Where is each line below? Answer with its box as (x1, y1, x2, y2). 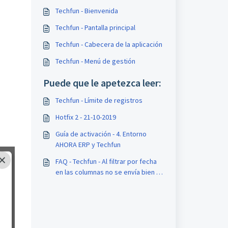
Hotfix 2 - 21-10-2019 (55, 112, 116, 122)
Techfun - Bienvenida (55, 6, 118, 15)
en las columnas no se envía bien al (55, 167, 161, 177)
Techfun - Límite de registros (55, 96, 142, 105)
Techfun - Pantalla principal (55, 23, 135, 32)
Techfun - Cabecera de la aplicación (55, 40, 162, 49)
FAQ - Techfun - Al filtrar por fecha (55, 157, 157, 166)
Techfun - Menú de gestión (55, 56, 135, 66)
